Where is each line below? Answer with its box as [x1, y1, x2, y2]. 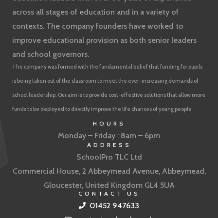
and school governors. [12, 49, 89, 59]
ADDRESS [87, 141, 131, 148]
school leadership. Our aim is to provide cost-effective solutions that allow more [12, 91, 205, 98]
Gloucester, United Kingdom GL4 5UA [43, 180, 175, 190]
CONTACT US [78, 189, 140, 197]
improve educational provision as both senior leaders [12, 35, 197, 45]
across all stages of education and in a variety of [12, 7, 179, 17]
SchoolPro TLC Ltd [76, 152, 142, 162]
